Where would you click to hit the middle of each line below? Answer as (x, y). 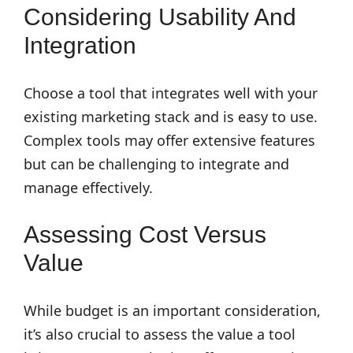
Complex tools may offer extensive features (169, 140)
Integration (80, 45)
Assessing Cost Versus (145, 234)
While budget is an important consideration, (172, 310)
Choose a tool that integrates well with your (171, 93)
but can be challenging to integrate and (156, 164)
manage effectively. (88, 188)
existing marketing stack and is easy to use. (171, 117)
